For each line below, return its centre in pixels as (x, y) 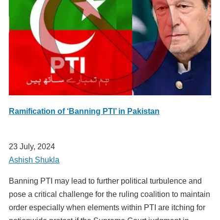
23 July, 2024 (32, 147)
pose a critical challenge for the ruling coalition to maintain (110, 194)
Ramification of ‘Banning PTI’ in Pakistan (84, 111)
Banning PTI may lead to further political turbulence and (105, 181)
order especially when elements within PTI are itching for (107, 208)
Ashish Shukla (34, 160)
